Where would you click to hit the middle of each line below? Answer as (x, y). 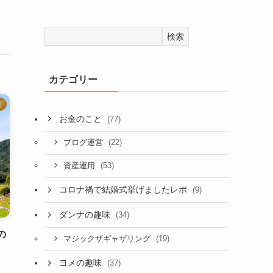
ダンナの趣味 (86, 215)
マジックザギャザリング (108, 239)
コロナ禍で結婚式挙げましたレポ (124, 190)
